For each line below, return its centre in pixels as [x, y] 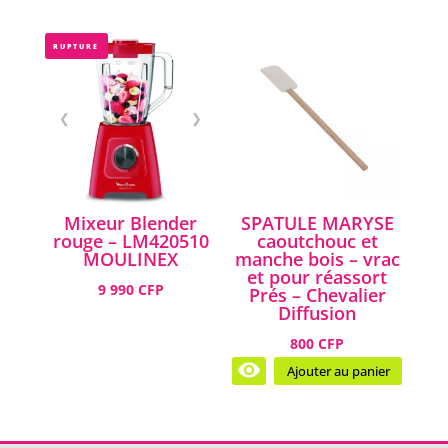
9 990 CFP [130, 289]
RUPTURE [76, 47]
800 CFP [317, 343]
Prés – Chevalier [317, 294]
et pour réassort [317, 276]
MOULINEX [131, 258]
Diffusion [317, 312]
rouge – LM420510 [130, 240]
